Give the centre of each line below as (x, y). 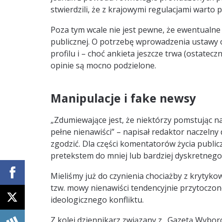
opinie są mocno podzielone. (103, 65)
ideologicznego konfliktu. (97, 200)
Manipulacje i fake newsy (123, 98)
